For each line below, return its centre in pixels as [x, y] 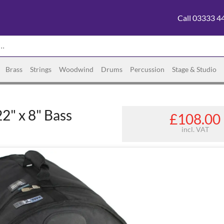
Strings [41, 69]
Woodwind [76, 69]
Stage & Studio [194, 69]
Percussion [147, 69]
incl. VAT [195, 129]
